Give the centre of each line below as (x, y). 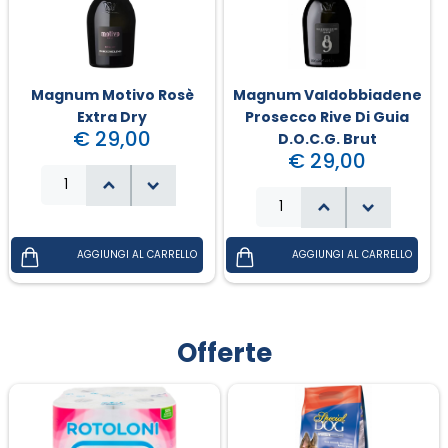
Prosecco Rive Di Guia (327, 117)
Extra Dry (112, 117)
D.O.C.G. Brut (327, 139)
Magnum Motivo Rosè (112, 95)
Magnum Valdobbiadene (327, 95)
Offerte (224, 353)
